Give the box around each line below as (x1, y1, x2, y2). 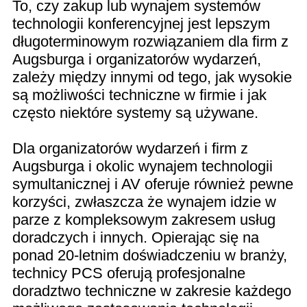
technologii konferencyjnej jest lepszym (12, 15, 270, 33)
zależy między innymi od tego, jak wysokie (12, 69, 292, 86)
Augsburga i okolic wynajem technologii (12, 158, 273, 175)
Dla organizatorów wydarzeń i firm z (12, 140, 248, 158)
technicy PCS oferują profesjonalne (12, 265, 245, 282)
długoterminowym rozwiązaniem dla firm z (12, 33, 288, 51)
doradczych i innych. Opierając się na (12, 229, 259, 247)
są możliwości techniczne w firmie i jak (12, 86, 267, 104)
